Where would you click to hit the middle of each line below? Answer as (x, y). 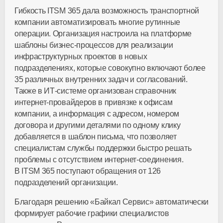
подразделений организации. (66, 182)
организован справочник (131, 91)
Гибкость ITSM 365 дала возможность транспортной (107, 11)
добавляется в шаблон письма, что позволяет (96, 137)
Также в (29, 91)
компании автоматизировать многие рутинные (97, 22)
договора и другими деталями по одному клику (98, 125)
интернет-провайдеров (56, 102)
